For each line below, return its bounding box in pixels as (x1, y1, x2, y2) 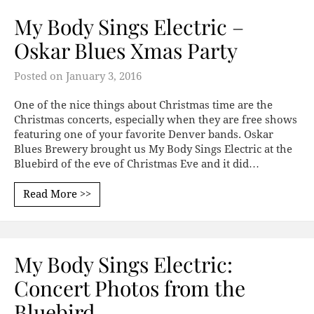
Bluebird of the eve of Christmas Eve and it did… (14, 158, 259, 171)
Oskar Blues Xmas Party (14, 36, 238, 65)
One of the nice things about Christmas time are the (14, 99, 273, 112)
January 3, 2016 (66, 70, 142, 83)
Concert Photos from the (14, 274, 245, 303)
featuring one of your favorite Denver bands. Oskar (14, 128, 273, 142)
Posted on (14, 70, 66, 83)
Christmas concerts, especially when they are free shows (14, 114, 297, 127)
